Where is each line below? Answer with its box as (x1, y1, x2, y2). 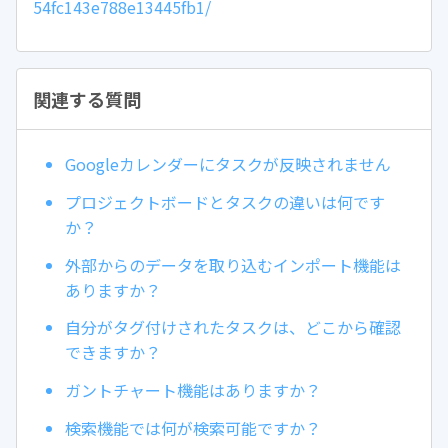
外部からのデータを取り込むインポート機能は (65, 252, 401, 277)
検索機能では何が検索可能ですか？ (65, 416, 321, 441)
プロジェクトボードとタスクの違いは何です (65, 189, 385, 214)
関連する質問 (33, 85, 141, 112)
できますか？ (65, 340, 161, 365)
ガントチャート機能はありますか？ (65, 378, 321, 403)
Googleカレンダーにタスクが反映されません (65, 152, 391, 177)
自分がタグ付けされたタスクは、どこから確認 (65, 315, 401, 340)
